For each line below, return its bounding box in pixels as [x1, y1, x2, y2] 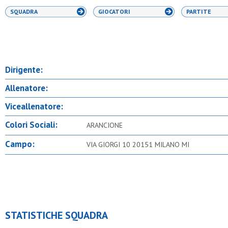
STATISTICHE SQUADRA [5, 209, 108, 222]
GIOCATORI [98, 8, 130, 15]
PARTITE [186, 8, 211, 15]
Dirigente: [5, 64, 43, 75]
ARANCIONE [87, 121, 123, 130]
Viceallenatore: [5, 101, 63, 112]
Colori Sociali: [5, 119, 58, 130]
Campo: [5, 138, 35, 150]
